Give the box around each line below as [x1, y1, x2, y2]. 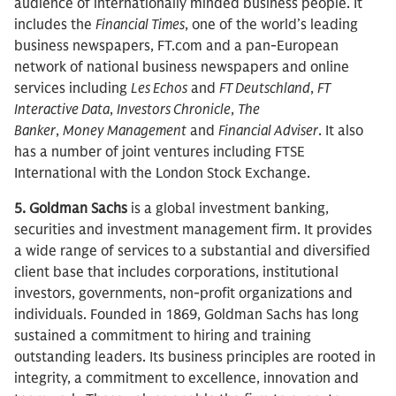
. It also [318, 122, 363, 140]
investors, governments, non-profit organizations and [14, 285, 353, 302]
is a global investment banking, [127, 200, 329, 217]
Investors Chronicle [117, 101, 231, 118]
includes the [14, 16, 95, 34]
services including [14, 80, 131, 97]
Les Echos [131, 80, 187, 97]
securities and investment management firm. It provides [14, 221, 372, 239]
